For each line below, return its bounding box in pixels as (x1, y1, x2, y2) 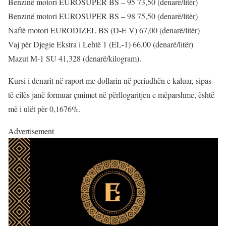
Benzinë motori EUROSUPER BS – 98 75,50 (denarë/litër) (8, 11, 198, 22)
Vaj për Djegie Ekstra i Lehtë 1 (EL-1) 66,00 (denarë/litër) (8, 39, 193, 50)
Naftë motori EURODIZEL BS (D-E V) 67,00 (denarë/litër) (8, 25, 200, 36)
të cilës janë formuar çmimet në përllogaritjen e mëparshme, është (8, 89, 214, 100)
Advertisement (8, 126, 54, 137)
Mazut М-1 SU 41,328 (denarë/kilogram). (8, 53, 141, 64)
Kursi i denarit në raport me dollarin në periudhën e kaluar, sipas (8, 75, 211, 86)
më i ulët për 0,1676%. (8, 103, 80, 115)
